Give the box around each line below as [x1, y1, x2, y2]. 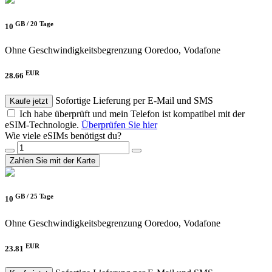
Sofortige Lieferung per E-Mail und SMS [55, 95, 213, 106]
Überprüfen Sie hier [81, 119, 157, 130]
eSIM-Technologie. [5, 119, 81, 130]
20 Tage [30, 19, 53, 27]
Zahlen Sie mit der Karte [10, 155, 95, 165]
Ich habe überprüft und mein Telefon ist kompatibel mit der [19, 108, 245, 119]
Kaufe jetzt [10, 96, 48, 106]
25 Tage [30, 192, 53, 200]
